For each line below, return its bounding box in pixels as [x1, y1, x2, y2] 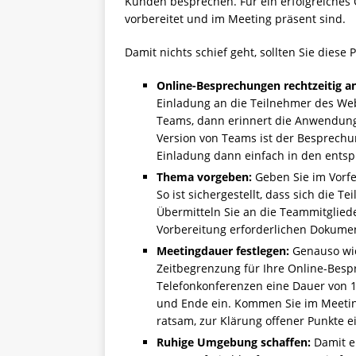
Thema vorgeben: [157, 168, 252, 184]
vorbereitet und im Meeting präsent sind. [125, 10, 346, 26]
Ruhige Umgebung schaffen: [157, 334, 311, 350]
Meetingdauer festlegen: [157, 242, 289, 258]
